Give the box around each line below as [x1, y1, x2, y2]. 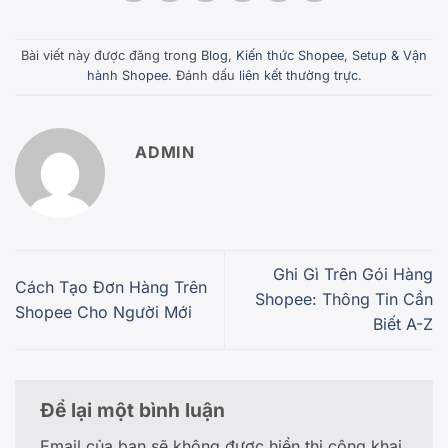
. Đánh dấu [167, 68, 239, 84]
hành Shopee [86, 68, 168, 84]
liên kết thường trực [238, 68, 358, 84]
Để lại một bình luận [40, 397, 230, 422]
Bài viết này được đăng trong [21, 48, 201, 64]
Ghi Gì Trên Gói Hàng [273, 264, 433, 285]
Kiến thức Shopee [236, 48, 344, 64]
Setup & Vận [352, 48, 427, 64]
